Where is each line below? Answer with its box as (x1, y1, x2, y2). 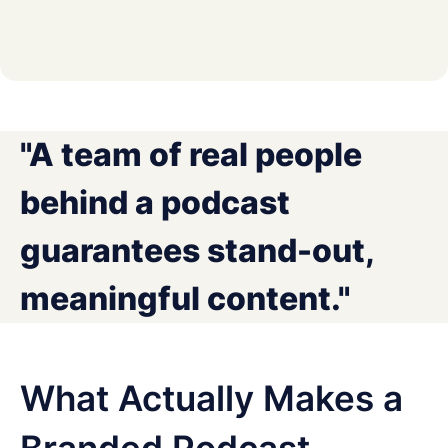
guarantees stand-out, (20, 230, 374, 270)
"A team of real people (20, 134, 362, 174)
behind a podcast (20, 182, 290, 222)
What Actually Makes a (20, 376, 403, 419)
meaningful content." (20, 278, 350, 318)
